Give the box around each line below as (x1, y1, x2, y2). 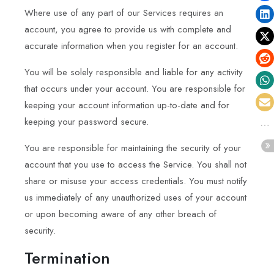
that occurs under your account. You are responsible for (24, 81, 245, 95)
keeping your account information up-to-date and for (24, 98, 229, 112)
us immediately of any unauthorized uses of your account (24, 190, 246, 204)
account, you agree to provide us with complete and (24, 22, 231, 36)
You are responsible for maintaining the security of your (24, 141, 241, 155)
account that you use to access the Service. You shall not (24, 157, 246, 171)
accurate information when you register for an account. (24, 39, 238, 53)
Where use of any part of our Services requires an (24, 6, 223, 20)
